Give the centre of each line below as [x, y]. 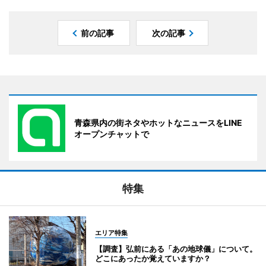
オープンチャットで [112, 134]
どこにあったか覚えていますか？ [153, 258]
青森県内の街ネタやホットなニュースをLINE [158, 122]
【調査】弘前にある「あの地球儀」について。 [176, 248]
